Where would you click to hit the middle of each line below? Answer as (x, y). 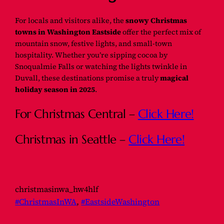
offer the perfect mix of (161, 32)
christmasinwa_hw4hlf (57, 189)
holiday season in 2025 (55, 90)
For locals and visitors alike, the (70, 21)
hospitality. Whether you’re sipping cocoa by (91, 55)
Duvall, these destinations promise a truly (88, 78)
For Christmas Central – (76, 114)
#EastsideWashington (120, 201)
